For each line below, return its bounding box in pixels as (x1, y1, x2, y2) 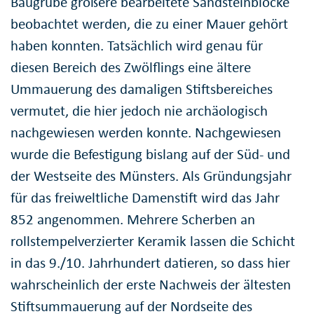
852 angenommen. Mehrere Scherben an (11, 210, 255, 228)
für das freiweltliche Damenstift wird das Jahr (11, 188, 280, 207)
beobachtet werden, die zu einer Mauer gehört (11, 14, 288, 33)
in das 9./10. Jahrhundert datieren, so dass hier (11, 253, 290, 272)
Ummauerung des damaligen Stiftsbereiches (11, 79, 273, 98)
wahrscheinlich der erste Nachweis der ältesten (11, 275, 291, 294)
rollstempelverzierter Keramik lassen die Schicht (11, 231, 295, 250)
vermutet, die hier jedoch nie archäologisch (11, 101, 268, 120)
